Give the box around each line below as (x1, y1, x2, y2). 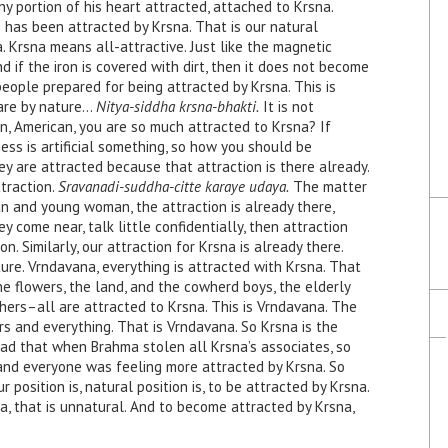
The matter (289, 177, 367, 196)
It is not (259, 97, 314, 116)
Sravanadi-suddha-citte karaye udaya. (58, 177, 289, 196)
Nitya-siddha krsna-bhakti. (96, 97, 259, 116)
